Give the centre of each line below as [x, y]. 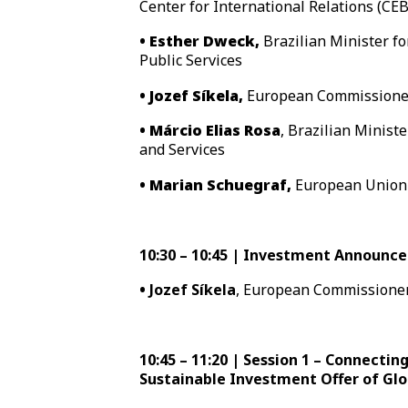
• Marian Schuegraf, [216, 184]
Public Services [191, 61]
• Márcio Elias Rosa [210, 131]
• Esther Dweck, [202, 41]
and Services [183, 150]
